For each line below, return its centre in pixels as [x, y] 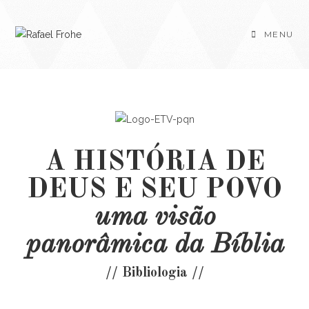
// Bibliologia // [154, 273]
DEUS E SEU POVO [154, 190]
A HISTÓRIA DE [154, 162]
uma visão [154, 218]
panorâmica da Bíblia [154, 245]
